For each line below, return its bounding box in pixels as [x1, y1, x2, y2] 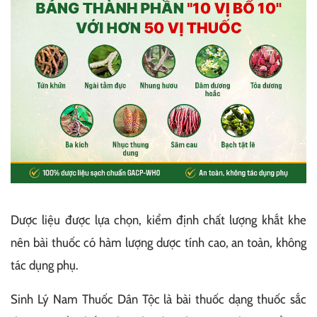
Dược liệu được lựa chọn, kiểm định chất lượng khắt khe [11, 212, 306, 228]
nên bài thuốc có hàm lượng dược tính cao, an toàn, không [11, 234, 306, 250]
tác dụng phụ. [11, 257, 78, 273]
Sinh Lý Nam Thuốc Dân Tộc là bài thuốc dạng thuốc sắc [11, 291, 306, 307]
